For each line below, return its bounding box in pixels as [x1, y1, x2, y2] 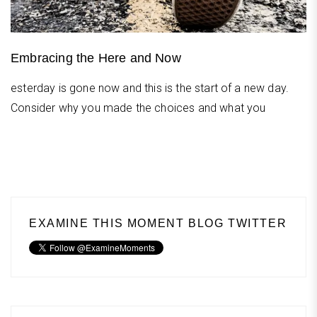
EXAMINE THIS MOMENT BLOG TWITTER [29, 217, 287, 229]
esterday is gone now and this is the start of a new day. [11, 81, 289, 95]
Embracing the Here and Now [11, 50, 181, 65]
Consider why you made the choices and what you [11, 100, 266, 115]
